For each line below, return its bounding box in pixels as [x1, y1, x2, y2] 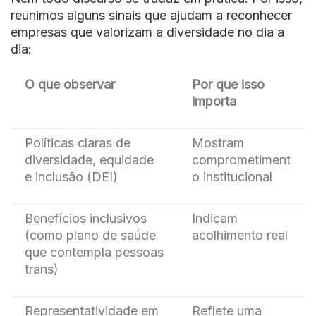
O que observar [25, 76, 115, 92]
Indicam [192, 210, 238, 226]
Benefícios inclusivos [25, 210, 147, 226]
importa [192, 93, 236, 109]
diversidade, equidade [25, 152, 154, 167]
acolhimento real [192, 227, 288, 243]
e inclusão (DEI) [25, 169, 118, 184]
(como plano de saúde [25, 227, 156, 243]
